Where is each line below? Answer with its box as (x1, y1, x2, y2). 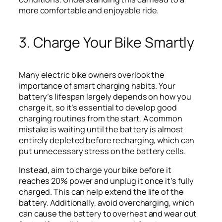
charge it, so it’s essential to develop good (19, 102, 177, 113)
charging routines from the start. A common (19, 112, 182, 124)
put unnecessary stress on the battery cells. (19, 145, 186, 157)
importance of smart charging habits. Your (19, 80, 175, 91)
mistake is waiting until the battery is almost (19, 123, 184, 135)
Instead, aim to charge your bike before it (19, 164, 171, 175)
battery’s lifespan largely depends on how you (19, 91, 191, 102)
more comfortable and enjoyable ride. (19, 4, 159, 16)
